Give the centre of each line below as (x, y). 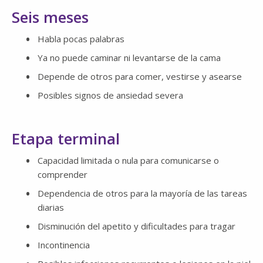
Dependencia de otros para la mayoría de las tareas (142, 193)
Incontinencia (64, 245)
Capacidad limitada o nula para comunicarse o (128, 161)
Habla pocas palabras (81, 39)
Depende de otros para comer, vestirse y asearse (140, 77)
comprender (63, 175)
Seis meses (54, 17)
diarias (51, 208)
